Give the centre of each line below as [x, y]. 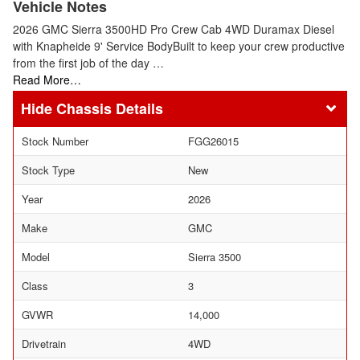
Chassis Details [110, 108]
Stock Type [48, 170]
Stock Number [55, 141]
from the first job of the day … [88, 62]
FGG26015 [213, 141]
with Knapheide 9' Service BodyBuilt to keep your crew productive [179, 45]
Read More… [47, 79]
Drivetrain [44, 344]
